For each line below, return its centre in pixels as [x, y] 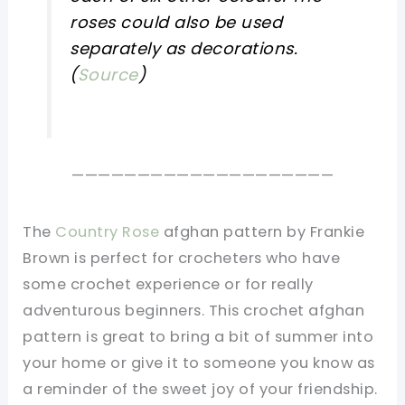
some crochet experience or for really [168, 285]
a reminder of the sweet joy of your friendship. [200, 390]
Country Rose [108, 232]
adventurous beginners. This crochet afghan [194, 311]
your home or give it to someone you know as [199, 363]
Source [108, 75]
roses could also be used [176, 23]
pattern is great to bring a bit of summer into [198, 337]
